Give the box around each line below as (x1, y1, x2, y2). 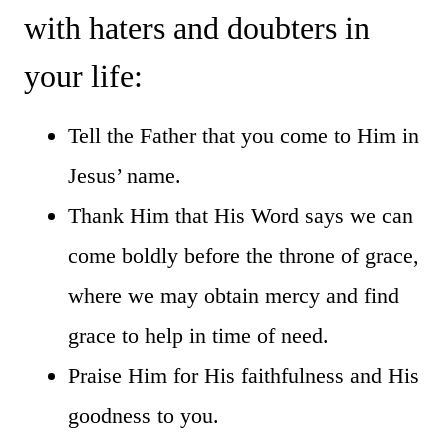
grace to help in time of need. (68, 322, 329, 348)
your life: (24, 57, 143, 94)
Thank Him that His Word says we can (68, 202, 413, 228)
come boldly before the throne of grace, (68, 242, 419, 268)
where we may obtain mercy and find (68, 282, 399, 308)
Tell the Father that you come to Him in (68, 122, 419, 148)
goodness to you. (68, 402, 219, 428)
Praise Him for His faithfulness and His (68, 362, 419, 388)
